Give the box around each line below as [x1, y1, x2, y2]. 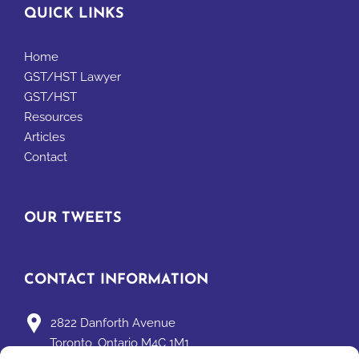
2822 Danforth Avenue [50, 316, 175, 331]
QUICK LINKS [24, 6, 124, 22]
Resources [24, 110, 83, 125]
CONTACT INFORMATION [24, 272, 208, 288]
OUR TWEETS [24, 211, 122, 227]
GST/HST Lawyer [24, 70, 121, 85]
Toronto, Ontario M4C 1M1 [50, 336, 189, 351]
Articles [24, 130, 65, 145]
